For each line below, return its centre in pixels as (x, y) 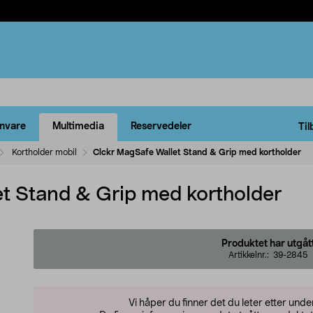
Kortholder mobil (44, 152)
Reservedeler (161, 127)
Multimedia (78, 127)
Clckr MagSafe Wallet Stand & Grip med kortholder (197, 152)
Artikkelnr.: (251, 255)
